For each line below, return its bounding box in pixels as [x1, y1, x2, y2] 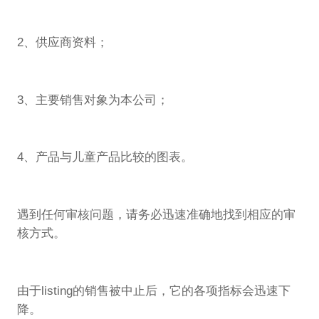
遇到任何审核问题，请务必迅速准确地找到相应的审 [16, 207, 296, 221]
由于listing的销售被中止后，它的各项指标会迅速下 [16, 283, 291, 298]
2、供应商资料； [16, 36, 108, 50]
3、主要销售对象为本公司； [16, 93, 169, 107]
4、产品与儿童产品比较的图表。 [16, 150, 193, 164]
